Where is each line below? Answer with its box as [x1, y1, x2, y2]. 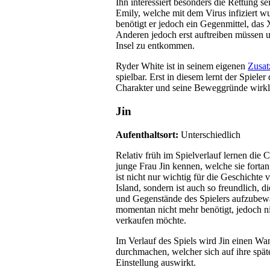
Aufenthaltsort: [116, 129, 181, 140]
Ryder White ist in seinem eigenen [116, 61, 248, 72]
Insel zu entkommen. [116, 40, 195, 51]
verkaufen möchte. [116, 215, 186, 225]
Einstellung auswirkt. [116, 257, 196, 268]
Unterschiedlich [181, 129, 240, 140]
